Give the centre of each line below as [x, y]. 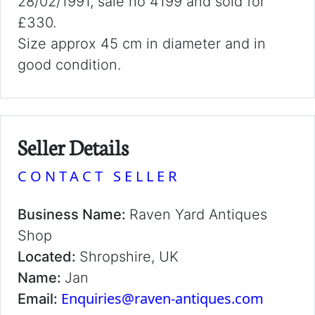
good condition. [69, 65]
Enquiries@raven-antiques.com [162, 298]
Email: [39, 299]
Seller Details [73, 146]
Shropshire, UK [129, 257]
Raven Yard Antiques [198, 214]
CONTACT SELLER [99, 176]
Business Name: [73, 214]
